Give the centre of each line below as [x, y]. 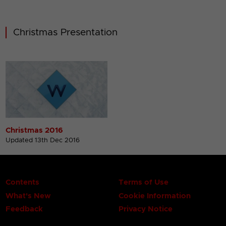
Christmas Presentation [66, 32]
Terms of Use [144, 183]
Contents [23, 183]
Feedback [24, 209]
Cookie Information [155, 196]
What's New [29, 196]
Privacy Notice [146, 209]
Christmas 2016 [35, 131]
